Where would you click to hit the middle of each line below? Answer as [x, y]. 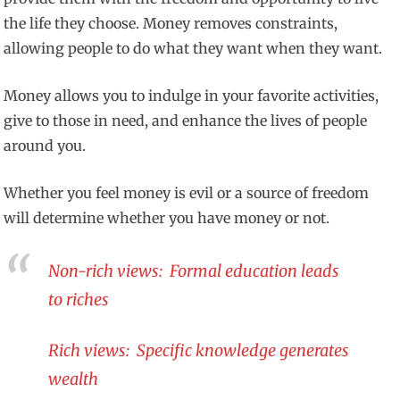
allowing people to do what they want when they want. [193, 49]
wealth [74, 379]
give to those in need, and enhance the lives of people [186, 121]
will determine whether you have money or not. [167, 218]
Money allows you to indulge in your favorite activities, [192, 96]
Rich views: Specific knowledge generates [199, 350]
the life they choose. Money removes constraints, [171, 24]
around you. [45, 146]
